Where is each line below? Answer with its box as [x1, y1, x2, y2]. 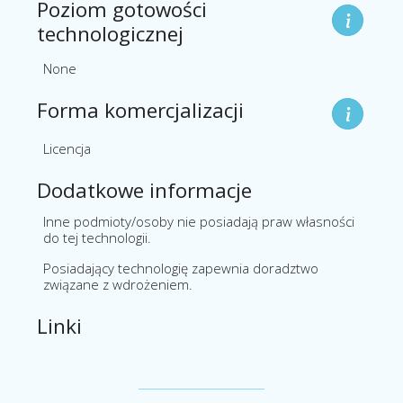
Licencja [43, 139, 91, 158]
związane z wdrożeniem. [43, 275, 193, 294]
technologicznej [37, 20, 184, 49]
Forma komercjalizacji [37, 96, 244, 125]
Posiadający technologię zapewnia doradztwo [43, 259, 318, 278]
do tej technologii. [43, 228, 151, 247]
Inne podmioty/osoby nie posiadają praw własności [43, 212, 354, 231]
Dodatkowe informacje [37, 176, 252, 205]
